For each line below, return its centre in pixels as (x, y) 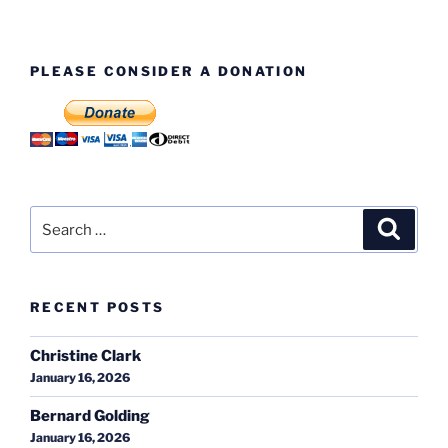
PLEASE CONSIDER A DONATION (169, 71)
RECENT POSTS (97, 307)
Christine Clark (85, 356)
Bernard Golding (90, 416)
